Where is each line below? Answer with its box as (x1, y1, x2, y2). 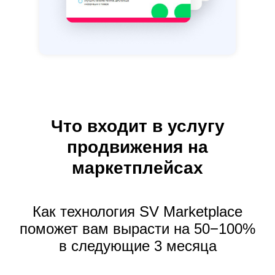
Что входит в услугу (50, 117, 225, 136)
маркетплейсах (72, 158, 203, 178)
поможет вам (20, 220, 113, 238)
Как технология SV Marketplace (33, 203, 242, 220)
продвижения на (67, 137, 208, 157)
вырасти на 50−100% (113, 220, 255, 238)
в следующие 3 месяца (58, 238, 217, 255)
